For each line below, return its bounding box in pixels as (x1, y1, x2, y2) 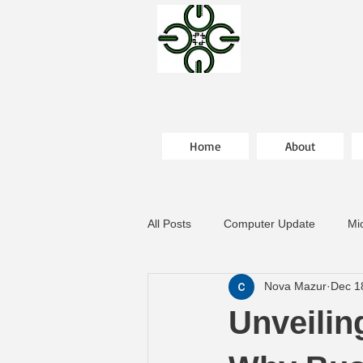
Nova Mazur (264, 280, 327, 293)
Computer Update (224, 217, 315, 231)
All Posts (147, 217, 191, 231)
